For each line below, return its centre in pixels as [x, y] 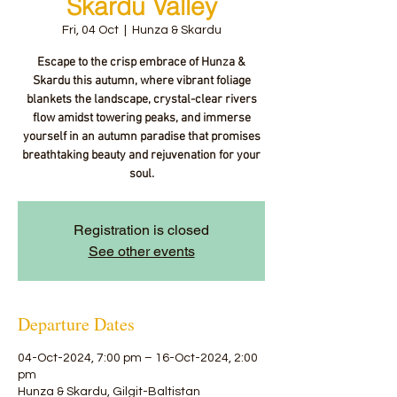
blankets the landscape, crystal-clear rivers [141, 100]
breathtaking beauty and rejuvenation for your [141, 156]
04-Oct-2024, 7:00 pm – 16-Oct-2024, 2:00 [138, 358]
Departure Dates [76, 324]
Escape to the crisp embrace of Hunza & [141, 62]
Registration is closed [141, 230]
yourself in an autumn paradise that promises [141, 137]
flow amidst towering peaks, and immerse [141, 118]
